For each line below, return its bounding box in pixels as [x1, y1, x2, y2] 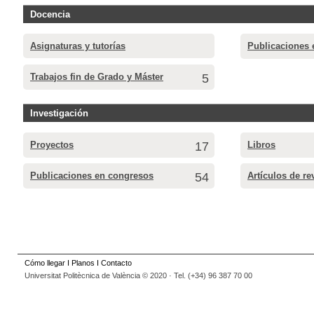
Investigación [30, 107, 88, 118]
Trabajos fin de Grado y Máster [30, 71, 163, 82]
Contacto [101, 258, 132, 267]
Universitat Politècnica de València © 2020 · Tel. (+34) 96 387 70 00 [25, 271, 252, 280]
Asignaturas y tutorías [30, 40, 125, 51]
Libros [247, 139, 275, 150]
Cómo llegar [25, 258, 65, 267]
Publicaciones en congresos [30, 170, 153, 181]
